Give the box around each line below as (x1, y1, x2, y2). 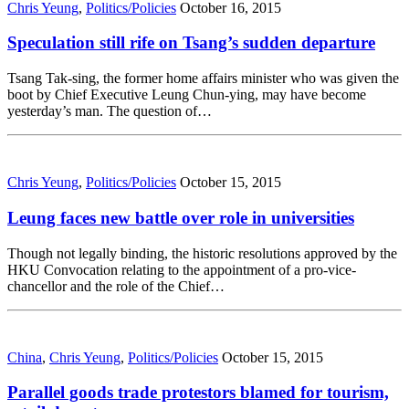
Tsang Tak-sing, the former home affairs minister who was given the (7, 70, 399, 87)
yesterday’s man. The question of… (7, 103, 212, 120)
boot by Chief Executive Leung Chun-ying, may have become (7, 87, 366, 103)
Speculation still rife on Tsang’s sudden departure (7, 33, 375, 53)
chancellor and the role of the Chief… (7, 278, 225, 294)
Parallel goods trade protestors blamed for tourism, (7, 383, 389, 403)
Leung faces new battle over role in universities (7, 207, 354, 227)
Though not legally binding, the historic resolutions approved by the (7, 245, 397, 261)
